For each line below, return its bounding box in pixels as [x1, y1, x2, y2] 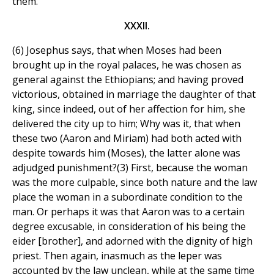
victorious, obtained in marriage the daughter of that [12, 87, 256, 102]
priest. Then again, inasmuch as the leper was [12, 249, 222, 263]
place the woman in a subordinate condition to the [12, 190, 243, 204]
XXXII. [124, 19, 150, 33]
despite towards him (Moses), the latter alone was [12, 146, 240, 160]
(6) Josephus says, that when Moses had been [12, 43, 221, 57]
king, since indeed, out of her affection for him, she [12, 102, 245, 116]
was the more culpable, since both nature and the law [12, 176, 257, 190]
